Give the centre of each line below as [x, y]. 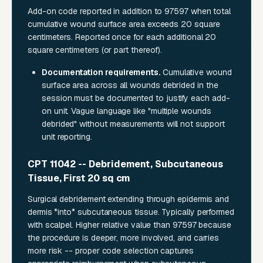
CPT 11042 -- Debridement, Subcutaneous [126, 164]
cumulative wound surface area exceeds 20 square [124, 24]
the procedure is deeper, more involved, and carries [124, 238]
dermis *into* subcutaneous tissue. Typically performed [131, 212]
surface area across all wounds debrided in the [130, 85]
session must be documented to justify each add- [136, 98]
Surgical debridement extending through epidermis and [129, 199]
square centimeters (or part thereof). [95, 50]
